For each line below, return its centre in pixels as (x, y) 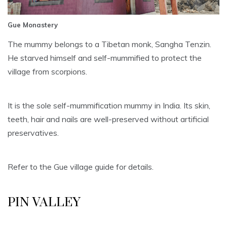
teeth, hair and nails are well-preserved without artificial (108, 119)
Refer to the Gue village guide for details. (81, 166)
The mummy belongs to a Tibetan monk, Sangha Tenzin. (109, 44)
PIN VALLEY (44, 202)
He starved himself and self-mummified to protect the (105, 58)
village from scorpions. (47, 71)
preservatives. (33, 133)
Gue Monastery (33, 25)
